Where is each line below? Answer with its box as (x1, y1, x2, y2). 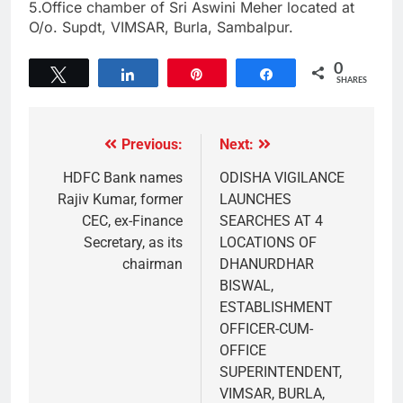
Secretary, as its (84, 233, 183, 251)
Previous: (121, 135, 183, 153)
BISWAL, (219, 276, 273, 294)
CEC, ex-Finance (82, 211, 183, 229)
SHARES (336, 76, 367, 85)
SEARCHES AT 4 (219, 211, 323, 229)
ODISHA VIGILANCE (219, 168, 345, 186)
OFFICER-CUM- (219, 319, 313, 337)
